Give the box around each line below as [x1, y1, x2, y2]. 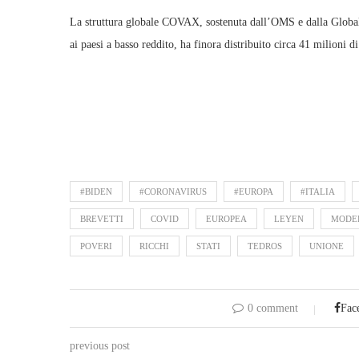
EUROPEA [206, 214, 247, 224]
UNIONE [309, 241, 344, 251]
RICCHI [139, 241, 169, 251]
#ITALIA [301, 187, 335, 196]
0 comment [248, 302, 299, 314]
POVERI [80, 241, 112, 251]
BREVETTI [80, 214, 123, 224]
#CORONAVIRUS [139, 187, 207, 196]
